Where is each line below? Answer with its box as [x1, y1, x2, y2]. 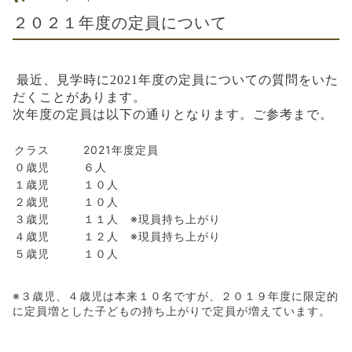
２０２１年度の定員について [13, 13, 227, 32]
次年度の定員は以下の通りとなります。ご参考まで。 [13, 107, 333, 121]
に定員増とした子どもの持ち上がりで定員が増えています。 [13, 303, 331, 317]
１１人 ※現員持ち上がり [83, 211, 221, 225]
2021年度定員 [83, 142, 159, 156]
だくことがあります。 [13, 90, 146, 104]
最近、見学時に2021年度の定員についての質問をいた [13, 72, 339, 86]
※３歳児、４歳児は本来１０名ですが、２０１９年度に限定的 [13, 288, 339, 302]
